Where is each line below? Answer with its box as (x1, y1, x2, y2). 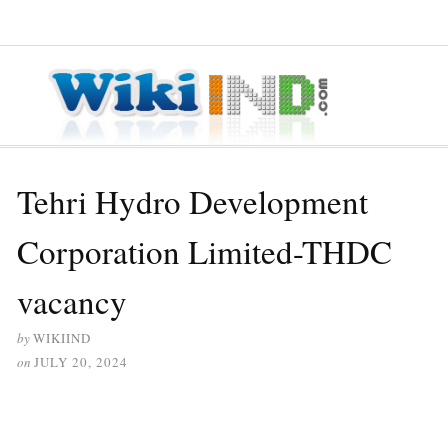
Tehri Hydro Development (17, 178, 368, 223)
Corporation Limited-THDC (17, 228, 392, 273)
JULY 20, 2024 (34, 352, 128, 371)
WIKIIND (33, 328, 91, 347)
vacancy (17, 278, 127, 323)
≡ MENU (17, 13, 71, 31)
